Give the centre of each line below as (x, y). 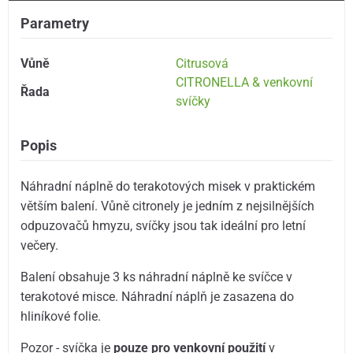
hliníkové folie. (61, 317)
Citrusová (203, 63)
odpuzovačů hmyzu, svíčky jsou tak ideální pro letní (163, 225)
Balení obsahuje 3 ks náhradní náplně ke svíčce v (157, 277)
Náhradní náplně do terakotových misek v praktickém (168, 186)
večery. (41, 245)
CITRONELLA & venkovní (245, 82)
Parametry (55, 24)
